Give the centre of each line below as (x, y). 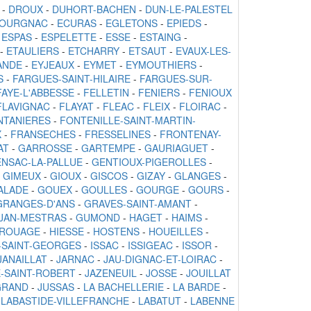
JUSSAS (56, 287)
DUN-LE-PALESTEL (189, 9)
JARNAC (75, 259)
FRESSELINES (118, 134)
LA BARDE (196, 287)
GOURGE (158, 190)
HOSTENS (116, 232)
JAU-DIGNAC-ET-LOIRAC (160, 259)
